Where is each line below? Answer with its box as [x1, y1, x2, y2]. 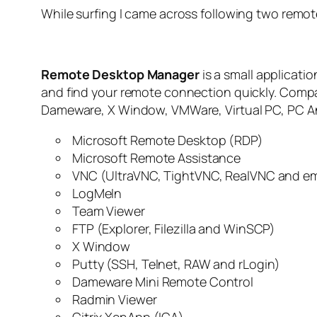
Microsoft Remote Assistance [69, 149, 241, 167]
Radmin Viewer [69, 291, 157, 309]
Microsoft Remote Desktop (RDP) [69, 132, 263, 149]
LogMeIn [69, 185, 122, 202]
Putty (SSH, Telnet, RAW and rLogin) [69, 255, 281, 273]
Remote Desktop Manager [41, 66, 200, 83]
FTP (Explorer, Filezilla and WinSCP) [69, 220, 276, 238]
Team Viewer [69, 202, 145, 220]
